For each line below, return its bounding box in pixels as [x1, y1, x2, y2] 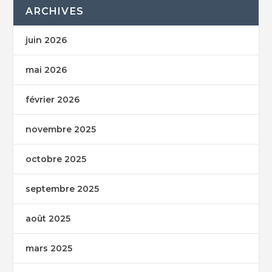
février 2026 [25, 93, 80, 105]
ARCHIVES [25, 5, 84, 17]
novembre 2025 [25, 123, 97, 135]
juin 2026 [25, 34, 67, 46]
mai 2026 [25, 64, 67, 75]
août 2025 [25, 212, 71, 224]
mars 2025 [25, 242, 73, 254]
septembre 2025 [25, 183, 100, 194]
